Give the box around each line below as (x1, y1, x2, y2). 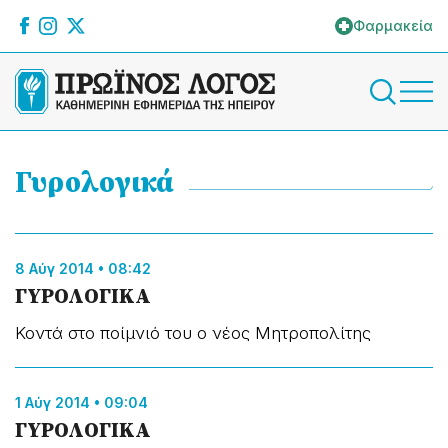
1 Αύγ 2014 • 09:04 (15, 394, 148, 411)
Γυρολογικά (15, 162, 174, 202)
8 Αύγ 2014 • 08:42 (15, 260, 151, 277)
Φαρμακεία (353, 17, 433, 34)
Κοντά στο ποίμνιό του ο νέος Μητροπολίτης (15, 323, 371, 343)
